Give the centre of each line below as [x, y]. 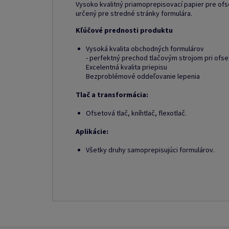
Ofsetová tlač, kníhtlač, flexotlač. [136, 113]
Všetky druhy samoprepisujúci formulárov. [150, 150]
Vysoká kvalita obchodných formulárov [145, 49]
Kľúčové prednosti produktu [124, 30]
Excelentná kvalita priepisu [127, 67]
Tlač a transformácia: [112, 95]
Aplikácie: [92, 131]
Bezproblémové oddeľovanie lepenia [143, 76]
